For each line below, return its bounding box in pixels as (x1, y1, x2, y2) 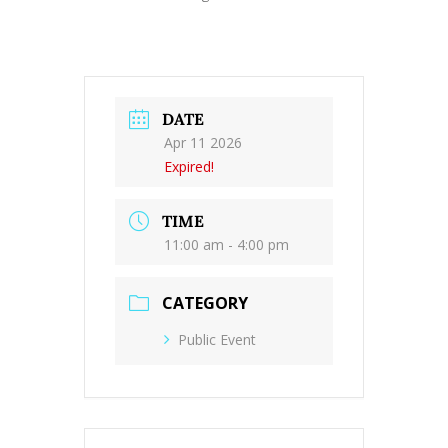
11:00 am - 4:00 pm (164, 235, 289, 255)
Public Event (178, 330, 256, 350)
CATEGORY (162, 292, 248, 315)
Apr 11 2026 (164, 132, 242, 152)
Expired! (164, 156, 214, 176)
